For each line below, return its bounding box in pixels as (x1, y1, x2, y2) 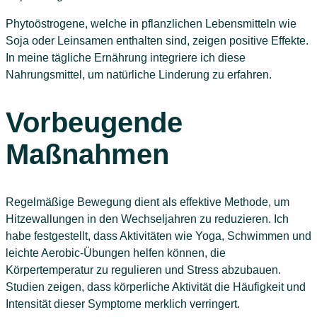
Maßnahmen (6, 139, 169, 171)
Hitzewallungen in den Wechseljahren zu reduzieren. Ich (6, 213, 289, 226)
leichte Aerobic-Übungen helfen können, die (6, 247, 226, 260)
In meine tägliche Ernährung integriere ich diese (6, 51, 246, 64)
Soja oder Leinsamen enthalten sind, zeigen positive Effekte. (6, 34, 309, 47)
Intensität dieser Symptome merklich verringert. (6, 298, 240, 311)
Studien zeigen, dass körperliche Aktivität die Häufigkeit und (6, 281, 306, 294)
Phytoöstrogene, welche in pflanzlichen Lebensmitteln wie (6, 17, 296, 30)
